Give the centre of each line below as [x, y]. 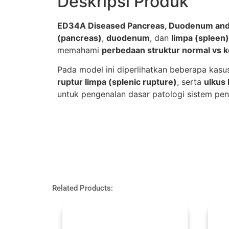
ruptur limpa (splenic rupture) [117, 82]
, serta [190, 82]
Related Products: [83, 188]
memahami [79, 50]
